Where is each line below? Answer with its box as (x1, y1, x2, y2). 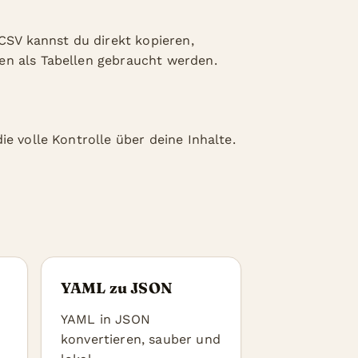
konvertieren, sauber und (61, 332, 221, 347)
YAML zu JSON (61, 279, 172, 297)
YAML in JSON (61, 312, 150, 327)
